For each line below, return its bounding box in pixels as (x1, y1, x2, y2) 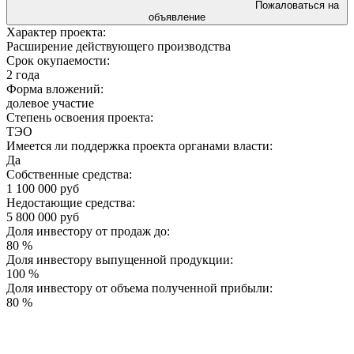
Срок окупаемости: (6, 53, 110, 67)
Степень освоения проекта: (6, 110, 153, 124)
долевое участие (6, 96, 94, 110)
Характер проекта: (6, 24, 106, 39)
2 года (6, 67, 40, 81)
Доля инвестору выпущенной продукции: (6, 252, 233, 266)
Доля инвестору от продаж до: (6, 224, 170, 238)
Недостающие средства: (6, 195, 135, 209)
